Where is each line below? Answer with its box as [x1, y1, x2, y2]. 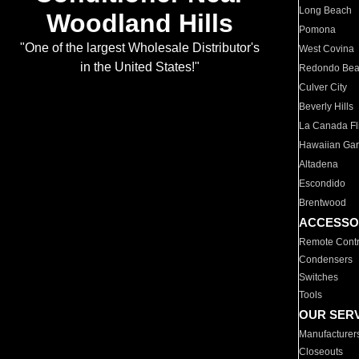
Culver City [299, 82, 348, 93]
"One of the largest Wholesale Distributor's [19, 41, 260, 55]
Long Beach [299, 5, 353, 16]
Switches [299, 272, 339, 283]
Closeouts [299, 346, 344, 357]
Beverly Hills [299, 101, 354, 112]
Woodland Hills [46, 9, 233, 38]
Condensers [299, 254, 353, 265]
